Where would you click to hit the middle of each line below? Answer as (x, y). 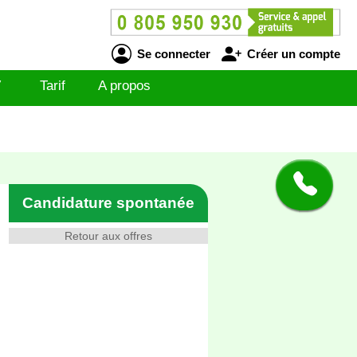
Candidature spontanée (108, 203)
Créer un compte (292, 53)
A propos (124, 86)
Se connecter (172, 53)
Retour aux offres (108, 236)
